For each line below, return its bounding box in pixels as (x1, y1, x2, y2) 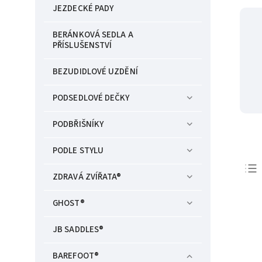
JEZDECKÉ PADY (53, 2, 114, 15)
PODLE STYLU (53, 144, 104, 157)
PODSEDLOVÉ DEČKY (53, 92, 130, 104)
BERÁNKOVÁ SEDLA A (53, 29, 133, 41)
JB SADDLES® (53, 223, 104, 236)
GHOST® (53, 197, 85, 209)
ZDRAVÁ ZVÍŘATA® (53, 171, 122, 183)
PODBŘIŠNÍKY (53, 118, 104, 130)
